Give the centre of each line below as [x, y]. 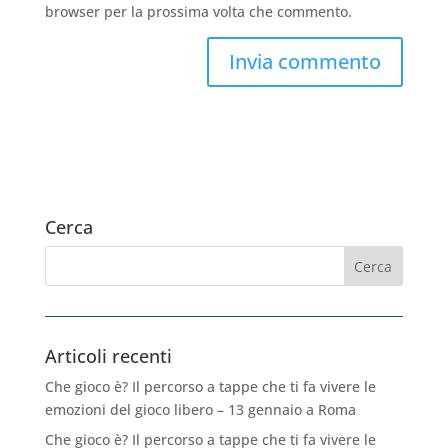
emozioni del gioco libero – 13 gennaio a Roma [200, 410]
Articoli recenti [108, 356]
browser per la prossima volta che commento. [198, 12]
